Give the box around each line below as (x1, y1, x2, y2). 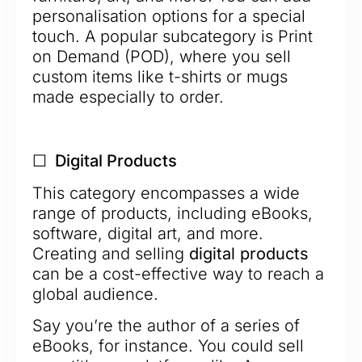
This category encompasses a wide (32, 183, 300, 203)
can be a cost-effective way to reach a (32, 263, 324, 284)
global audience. (32, 284, 158, 304)
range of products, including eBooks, (32, 203, 313, 223)
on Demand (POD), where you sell (32, 46, 291, 66)
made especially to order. (32, 86, 224, 107)
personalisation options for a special (32, 6, 305, 26)
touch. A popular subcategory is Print (32, 26, 313, 46)
